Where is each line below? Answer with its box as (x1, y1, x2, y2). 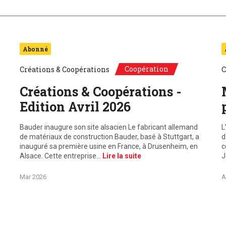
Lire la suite (102, 152, 141, 160)
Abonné (22, 45, 48, 53)
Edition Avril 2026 (19, 98, 131, 115)
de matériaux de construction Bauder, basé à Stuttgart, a (19, 133, 199, 141)
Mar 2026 (19, 173, 46, 181)
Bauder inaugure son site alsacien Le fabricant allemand (19, 123, 198, 131)
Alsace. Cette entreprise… (19, 152, 102, 160)
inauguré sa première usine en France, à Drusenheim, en (19, 142, 198, 150)
